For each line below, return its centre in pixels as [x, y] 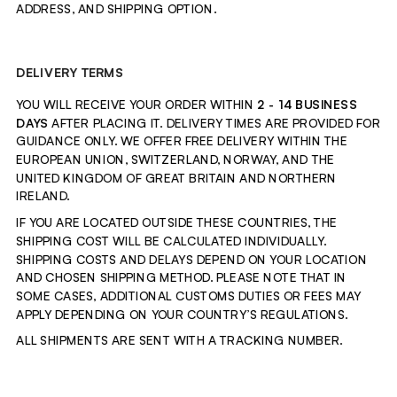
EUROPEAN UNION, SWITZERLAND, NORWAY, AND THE [175, 160]
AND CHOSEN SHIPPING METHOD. [117, 277]
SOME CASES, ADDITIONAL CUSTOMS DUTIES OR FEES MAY [189, 296]
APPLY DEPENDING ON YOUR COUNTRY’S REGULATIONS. [183, 314]
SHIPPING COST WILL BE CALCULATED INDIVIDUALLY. [171, 241]
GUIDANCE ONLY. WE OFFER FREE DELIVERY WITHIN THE [182, 141]
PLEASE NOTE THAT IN [282, 277]
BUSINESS [327, 105]
